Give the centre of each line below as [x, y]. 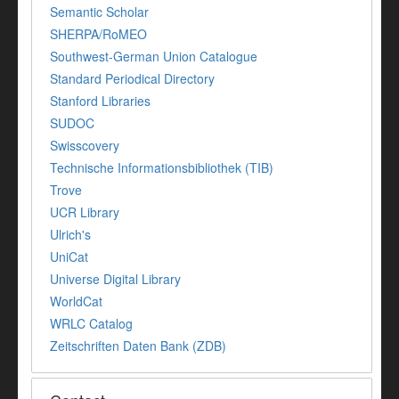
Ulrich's [70, 235]
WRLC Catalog [91, 324]
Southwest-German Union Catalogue [154, 57]
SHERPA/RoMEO [98, 34]
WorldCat [76, 301]
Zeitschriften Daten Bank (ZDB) [138, 346]
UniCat [69, 257]
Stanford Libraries [100, 101]
